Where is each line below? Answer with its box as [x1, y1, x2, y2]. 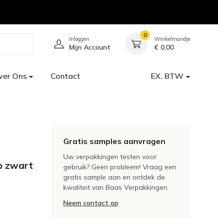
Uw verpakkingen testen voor [63, 152, 157, 161]
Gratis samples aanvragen [63, 136, 165, 146]
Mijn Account [69, 43, 110, 52]
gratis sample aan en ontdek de [63, 173, 165, 182]
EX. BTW [151, 71, 184, 81]
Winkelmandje [154, 36, 190, 42]
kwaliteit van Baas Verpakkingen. [63, 183, 169, 192]
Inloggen [69, 36, 90, 42]
